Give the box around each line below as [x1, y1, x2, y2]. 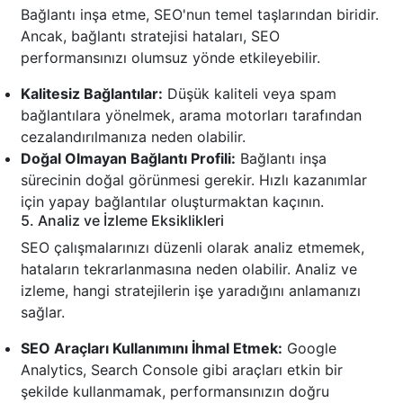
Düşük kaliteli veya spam [163, 85, 336, 103]
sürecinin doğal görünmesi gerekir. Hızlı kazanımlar [21, 171, 367, 190]
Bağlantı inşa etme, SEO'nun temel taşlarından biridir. [21, 5, 379, 24]
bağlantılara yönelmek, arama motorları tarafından [21, 106, 362, 125]
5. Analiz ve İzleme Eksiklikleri [21, 211, 224, 230]
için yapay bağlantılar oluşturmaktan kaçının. [21, 193, 324, 211]
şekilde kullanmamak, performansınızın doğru [21, 382, 329, 401]
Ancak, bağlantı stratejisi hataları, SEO [21, 27, 280, 46]
